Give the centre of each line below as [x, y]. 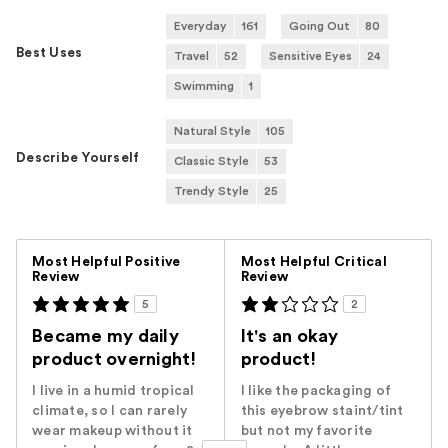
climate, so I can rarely [109, 410]
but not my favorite [306, 430]
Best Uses [49, 52]
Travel [191, 55]
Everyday [200, 25]
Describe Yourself [78, 157]
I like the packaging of [316, 390]
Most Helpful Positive [106, 261]
